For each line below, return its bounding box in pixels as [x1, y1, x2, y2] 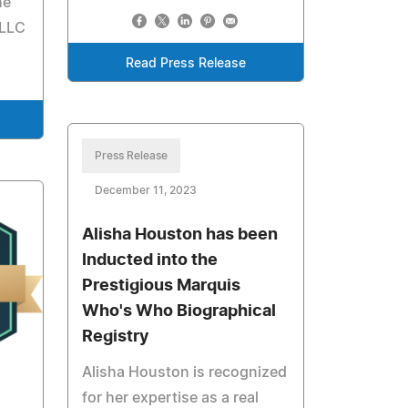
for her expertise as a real [82, 391, 260, 406]
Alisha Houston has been [82, 227, 279, 244]
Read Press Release [126, 57, 247, 71]
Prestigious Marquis [82, 278, 241, 295]
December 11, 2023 [95, 185, 198, 197]
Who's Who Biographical [82, 303, 277, 321]
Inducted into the [82, 252, 219, 270]
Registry [82, 329, 150, 346]
